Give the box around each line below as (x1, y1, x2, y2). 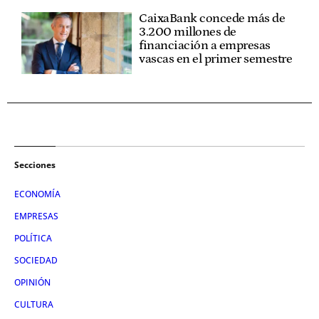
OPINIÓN (14, 276, 51, 289)
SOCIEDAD (14, 254, 58, 267)
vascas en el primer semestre (139, 51, 293, 66)
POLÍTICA (14, 232, 52, 245)
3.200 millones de (139, 24, 236, 39)
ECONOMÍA (14, 188, 61, 201)
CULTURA (14, 298, 53, 311)
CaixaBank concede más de (139, 11, 286, 26)
